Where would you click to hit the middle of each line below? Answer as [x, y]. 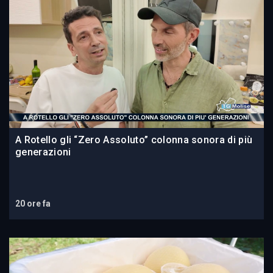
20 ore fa [33, 203]
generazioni [43, 152]
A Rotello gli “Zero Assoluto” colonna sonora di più [134, 140]
